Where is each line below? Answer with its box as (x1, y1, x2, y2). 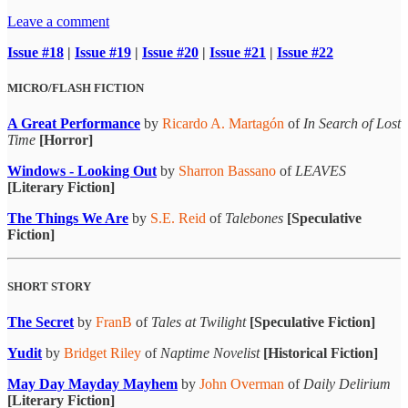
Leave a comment (7, 13, 109, 29)
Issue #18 (7, 44, 64, 60)
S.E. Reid (150, 209, 206, 226)
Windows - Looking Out (7, 162, 157, 178)
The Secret (7, 314, 74, 331)
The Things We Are (7, 209, 128, 226)
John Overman (199, 376, 284, 393)
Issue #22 (277, 44, 333, 60)
